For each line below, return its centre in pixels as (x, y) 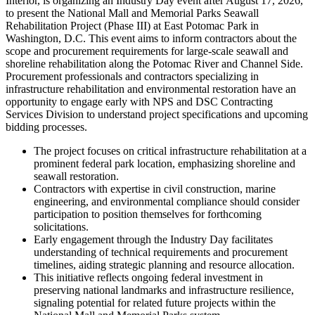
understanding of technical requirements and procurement (161, 252)
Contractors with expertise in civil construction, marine (155, 188)
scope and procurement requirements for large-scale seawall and (147, 51)
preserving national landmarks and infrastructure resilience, (164, 290)
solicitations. (61, 226)
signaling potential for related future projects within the (155, 302)
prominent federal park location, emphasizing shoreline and (165, 163)
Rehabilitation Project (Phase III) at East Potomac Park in (132, 25)
